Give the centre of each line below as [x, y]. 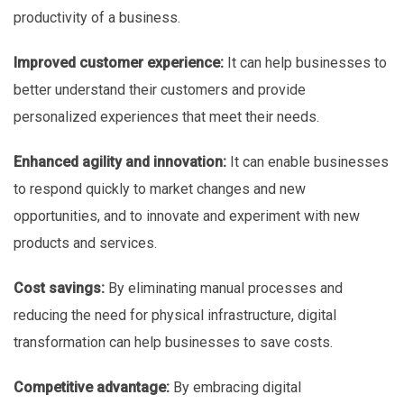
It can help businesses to [305, 63]
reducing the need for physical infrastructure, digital [175, 316]
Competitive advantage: [92, 388]
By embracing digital [235, 388]
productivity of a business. [97, 18]
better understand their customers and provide [160, 90]
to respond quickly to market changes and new [160, 189]
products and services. [85, 243]
